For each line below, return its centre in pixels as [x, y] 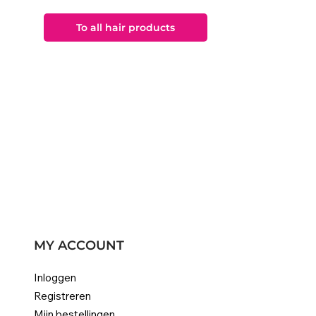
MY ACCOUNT [79, 246]
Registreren [62, 296]
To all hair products [126, 27]
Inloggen [55, 278]
